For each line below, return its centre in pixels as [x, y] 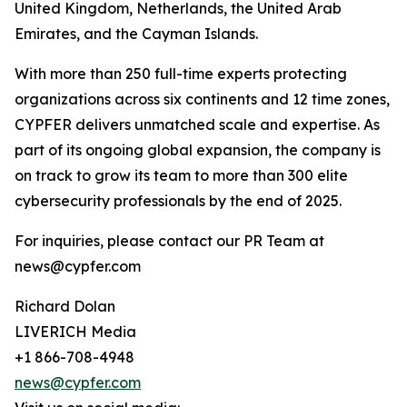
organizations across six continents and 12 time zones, [202, 99]
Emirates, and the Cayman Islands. [136, 34]
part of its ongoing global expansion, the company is [198, 150]
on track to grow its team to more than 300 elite [181, 176]
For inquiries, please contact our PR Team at [169, 241]
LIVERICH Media [75, 332]
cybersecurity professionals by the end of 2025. [178, 201]
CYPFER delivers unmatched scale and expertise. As [197, 125]
